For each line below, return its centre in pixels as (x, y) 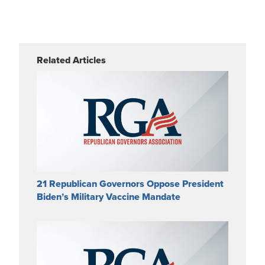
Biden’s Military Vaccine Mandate (109, 197)
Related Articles (71, 60)
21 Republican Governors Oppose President (130, 184)
